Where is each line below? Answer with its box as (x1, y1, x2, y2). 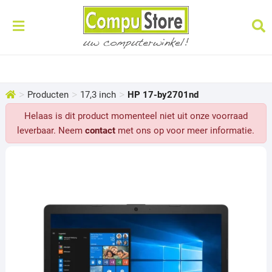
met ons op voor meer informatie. (115, 125, 255, 136)
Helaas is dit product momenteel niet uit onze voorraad (24, 110, 248, 121)
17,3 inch (80, 89, 116, 100)
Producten (27, 89, 69, 100)
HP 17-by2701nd (127, 89, 199, 100)
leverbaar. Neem (17, 125, 86, 136)
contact (85, 125, 116, 136)
